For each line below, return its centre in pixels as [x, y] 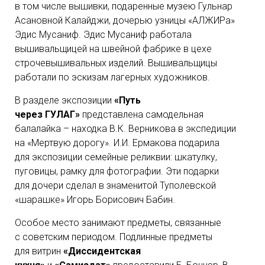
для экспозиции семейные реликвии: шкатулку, [116, 157]
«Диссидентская [102, 251]
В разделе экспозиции [64, 100]
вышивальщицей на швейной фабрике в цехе [113, 49]
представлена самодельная [142, 114]
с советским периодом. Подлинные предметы [114, 237]
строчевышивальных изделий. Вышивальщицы [116, 63]
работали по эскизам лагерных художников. [112, 77]
